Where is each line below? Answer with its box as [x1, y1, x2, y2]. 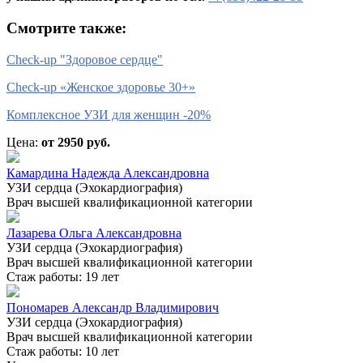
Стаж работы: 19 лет [6, 269, 119, 284]
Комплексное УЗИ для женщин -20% [6, 107, 211, 122]
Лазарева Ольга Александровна [6, 225, 181, 240]
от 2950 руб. [41, 135, 110, 149]
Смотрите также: [6, 19, 126, 37]
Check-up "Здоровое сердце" [6, 52, 163, 66]
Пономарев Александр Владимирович [6, 300, 219, 314]
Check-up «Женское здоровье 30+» [6, 79, 195, 94]
